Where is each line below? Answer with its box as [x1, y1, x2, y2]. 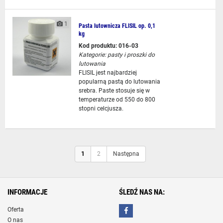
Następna [113, 150, 139, 157]
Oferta [7, 206, 24, 213]
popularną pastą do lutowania [78, 78, 160, 85]
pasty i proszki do [107, 51, 155, 58]
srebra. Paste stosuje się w [78, 87, 150, 94]
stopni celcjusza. [78, 105, 123, 112]
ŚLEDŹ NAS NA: [119, 188, 165, 197]
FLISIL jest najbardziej [78, 69, 137, 76]
